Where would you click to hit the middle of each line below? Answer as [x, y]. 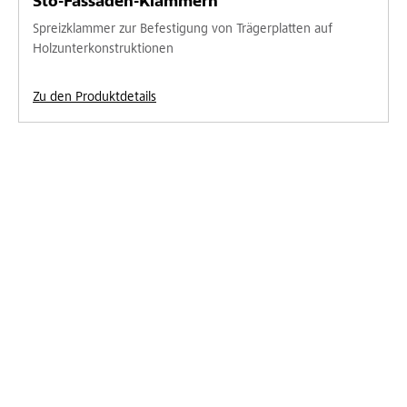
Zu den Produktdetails [94, 97]
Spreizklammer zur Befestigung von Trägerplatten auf [183, 29]
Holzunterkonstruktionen [103, 49]
